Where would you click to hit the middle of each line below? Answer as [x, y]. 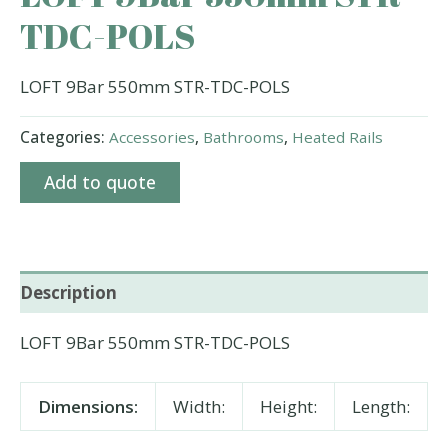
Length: [381, 407]
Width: [199, 407]
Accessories [152, 137]
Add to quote [100, 182]
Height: [288, 407]
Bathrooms [243, 137]
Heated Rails [337, 137]
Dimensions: [88, 407]
